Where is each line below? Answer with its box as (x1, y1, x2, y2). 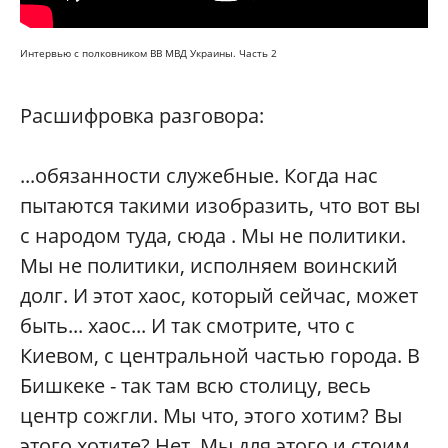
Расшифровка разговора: (20, 102, 264, 129)
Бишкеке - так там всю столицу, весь (20, 372, 371, 399)
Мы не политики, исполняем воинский (20, 252, 398, 279)
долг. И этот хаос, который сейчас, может (20, 282, 418, 309)
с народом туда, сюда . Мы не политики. (20, 222, 406, 249)
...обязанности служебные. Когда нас (20, 162, 378, 189)
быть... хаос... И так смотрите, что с (20, 312, 355, 339)
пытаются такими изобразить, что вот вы (20, 192, 420, 219)
